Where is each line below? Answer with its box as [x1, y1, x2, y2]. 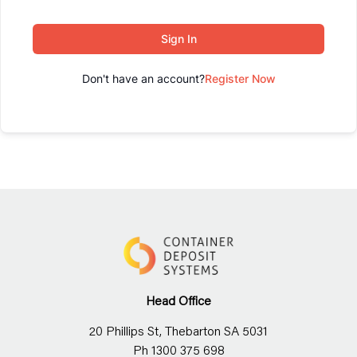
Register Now [204, 72, 276, 85]
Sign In [160, 32, 197, 45]
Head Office [146, 291, 211, 308]
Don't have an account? [81, 72, 205, 85]
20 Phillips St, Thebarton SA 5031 [89, 322, 268, 339]
